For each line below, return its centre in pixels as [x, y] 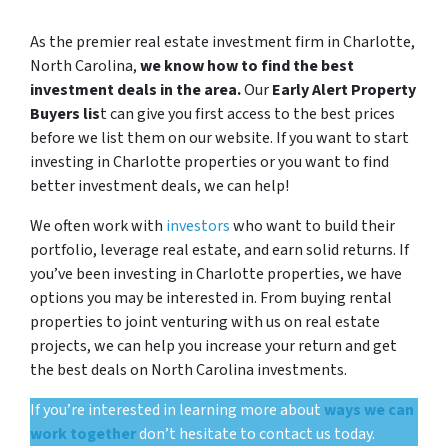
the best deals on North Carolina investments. [188, 370]
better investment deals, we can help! [159, 186]
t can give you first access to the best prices [247, 114]
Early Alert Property [344, 90]
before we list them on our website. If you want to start [219, 138]
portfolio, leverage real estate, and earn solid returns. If [219, 250]
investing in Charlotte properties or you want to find [209, 162]
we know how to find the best [247, 66]
